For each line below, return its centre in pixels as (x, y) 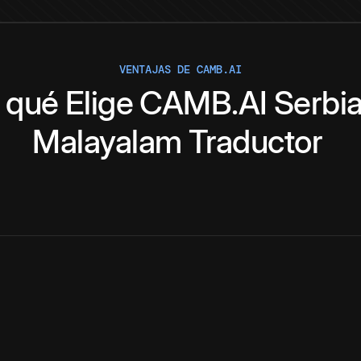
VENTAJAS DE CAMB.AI (180, 70)
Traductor (255, 142)
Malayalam (107, 142)
